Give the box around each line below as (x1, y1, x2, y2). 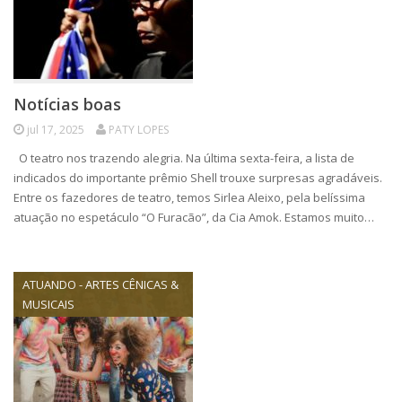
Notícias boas (13, 93, 121, 115)
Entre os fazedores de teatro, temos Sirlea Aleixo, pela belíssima (13, 189, 365, 205)
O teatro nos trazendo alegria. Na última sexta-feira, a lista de (13, 150, 354, 166)
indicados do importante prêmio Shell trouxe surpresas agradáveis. (13, 170, 382, 186)
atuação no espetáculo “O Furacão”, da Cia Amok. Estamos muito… (13, 209, 374, 225)
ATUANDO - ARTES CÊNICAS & (22, 276, 179, 293)
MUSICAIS (22, 296, 74, 312)
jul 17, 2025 (27, 122, 84, 137)
